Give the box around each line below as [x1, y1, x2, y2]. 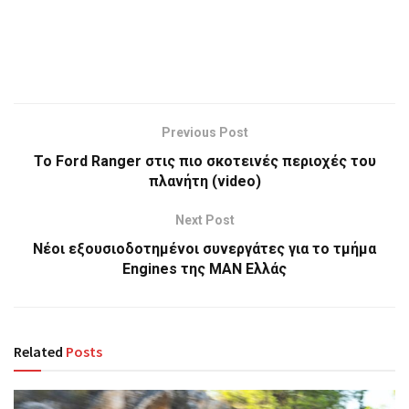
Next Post [174, 212, 235, 227]
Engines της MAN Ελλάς [122, 259, 287, 278]
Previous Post [161, 124, 248, 140]
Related [14, 341, 63, 361]
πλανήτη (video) [148, 172, 261, 190]
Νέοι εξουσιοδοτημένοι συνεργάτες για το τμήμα [33, 239, 376, 257]
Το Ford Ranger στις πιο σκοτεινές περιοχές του [33, 152, 376, 170]
